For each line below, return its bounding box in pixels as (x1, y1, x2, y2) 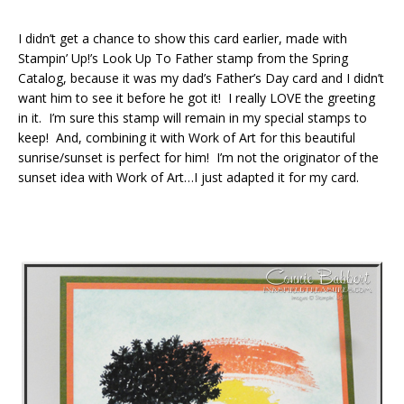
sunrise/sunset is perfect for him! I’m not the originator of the (18, 149, 379, 166)
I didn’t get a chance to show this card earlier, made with (18, 30, 347, 47)
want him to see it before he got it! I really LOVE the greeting (18, 89, 375, 106)
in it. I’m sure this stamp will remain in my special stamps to (18, 109, 367, 126)
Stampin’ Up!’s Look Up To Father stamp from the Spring (18, 50, 348, 67)
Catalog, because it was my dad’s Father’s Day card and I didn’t (18, 69, 384, 87)
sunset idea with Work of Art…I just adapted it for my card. (18, 169, 359, 186)
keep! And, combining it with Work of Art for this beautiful (18, 129, 355, 146)
